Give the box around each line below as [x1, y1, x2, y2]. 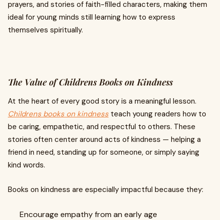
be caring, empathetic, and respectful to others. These [8, 122, 195, 132]
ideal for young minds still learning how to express [8, 12, 175, 22]
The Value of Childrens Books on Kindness [8, 76, 173, 88]
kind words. [8, 160, 45, 170]
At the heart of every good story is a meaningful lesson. [8, 96, 196, 106]
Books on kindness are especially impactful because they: [8, 185, 203, 194]
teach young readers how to [109, 109, 206, 119]
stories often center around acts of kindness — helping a [8, 135, 201, 144]
